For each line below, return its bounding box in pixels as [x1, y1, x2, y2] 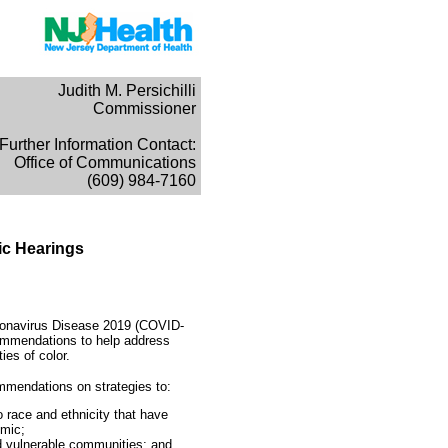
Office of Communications [14, 154, 196, 171]
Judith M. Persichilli [58, 82, 196, 99]
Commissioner [93, 100, 196, 117]
